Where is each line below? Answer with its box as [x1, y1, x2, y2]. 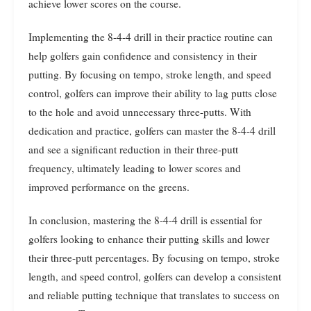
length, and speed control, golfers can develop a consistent [28, 269, 281, 283]
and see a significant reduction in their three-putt [28, 142, 238, 156]
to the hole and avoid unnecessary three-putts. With [28, 104, 251, 119]
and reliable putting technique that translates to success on [28, 287, 280, 302]
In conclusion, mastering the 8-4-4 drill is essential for [28, 212, 262, 227]
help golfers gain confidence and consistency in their [28, 48, 257, 62]
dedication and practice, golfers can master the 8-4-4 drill [28, 123, 276, 137]
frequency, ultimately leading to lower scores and [28, 160, 241, 175]
